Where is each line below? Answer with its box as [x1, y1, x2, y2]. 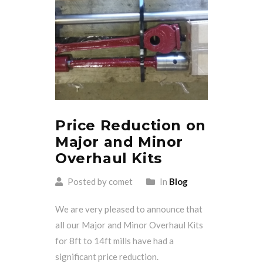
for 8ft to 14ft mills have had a [55, 235, 174, 246]
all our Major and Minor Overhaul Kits [55, 219, 203, 230]
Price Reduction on [55, 116, 206, 134]
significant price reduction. [55, 251, 159, 262]
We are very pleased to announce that [55, 203, 203, 214]
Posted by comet [66, 176, 133, 187]
